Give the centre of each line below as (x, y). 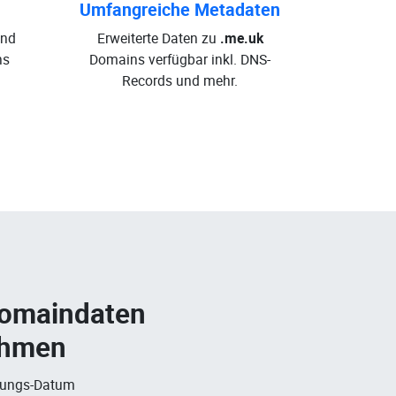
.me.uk (241, 38)
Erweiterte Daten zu (158, 38)
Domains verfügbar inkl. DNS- (180, 59)
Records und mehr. (180, 80)
